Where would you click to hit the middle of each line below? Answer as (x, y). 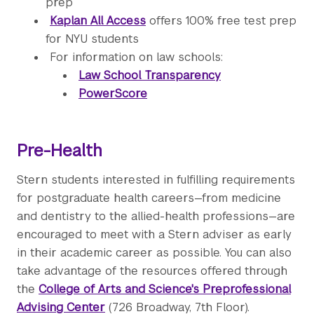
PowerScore (113, 94)
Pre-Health (60, 151)
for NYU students (92, 39)
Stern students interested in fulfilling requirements (156, 180)
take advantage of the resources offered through (152, 271)
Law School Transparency (150, 76)
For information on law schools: (136, 57)
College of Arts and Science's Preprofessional (165, 289)
